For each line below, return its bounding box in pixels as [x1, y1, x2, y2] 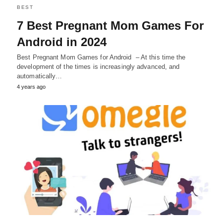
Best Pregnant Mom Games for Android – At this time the [17, 53, 186, 61]
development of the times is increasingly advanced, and [17, 62, 180, 70]
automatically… [17, 72, 62, 80]
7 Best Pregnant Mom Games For [17, 18, 204, 32]
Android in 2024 [17, 35, 107, 49]
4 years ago [17, 83, 46, 90]
